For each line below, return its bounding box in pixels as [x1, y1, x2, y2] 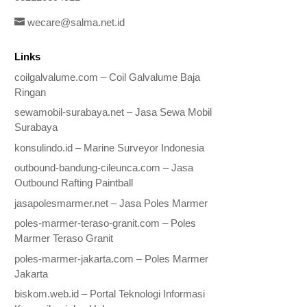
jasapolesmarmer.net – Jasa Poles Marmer [14, 197, 208, 209]
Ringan [14, 86, 47, 98]
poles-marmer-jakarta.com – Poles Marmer [14, 252, 209, 265]
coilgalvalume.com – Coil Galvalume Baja [14, 71, 201, 83]
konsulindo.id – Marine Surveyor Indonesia [14, 141, 205, 153]
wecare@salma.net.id [27, 16, 125, 28]
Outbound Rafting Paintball [14, 177, 134, 188]
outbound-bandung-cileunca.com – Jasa [14, 162, 194, 173]
